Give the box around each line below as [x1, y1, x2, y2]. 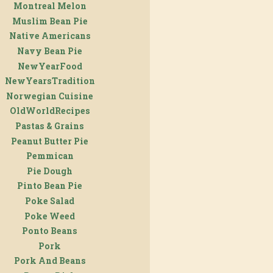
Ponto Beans [22, 225, 77, 237]
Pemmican [26, 150, 74, 162]
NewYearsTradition [4, 75, 95, 87]
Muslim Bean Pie [12, 15, 88, 27]
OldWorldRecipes [9, 105, 90, 117]
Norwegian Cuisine [6, 90, 93, 102]
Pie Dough [27, 165, 73, 177]
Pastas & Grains [15, 120, 84, 132]
